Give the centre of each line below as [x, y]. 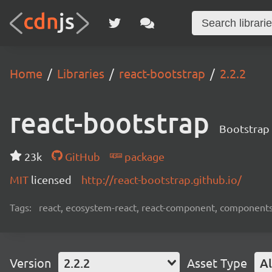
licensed [51, 179]
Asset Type [217, 263]
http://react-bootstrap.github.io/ [161, 179]
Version [30, 263]
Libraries [81, 73]
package [143, 156]
